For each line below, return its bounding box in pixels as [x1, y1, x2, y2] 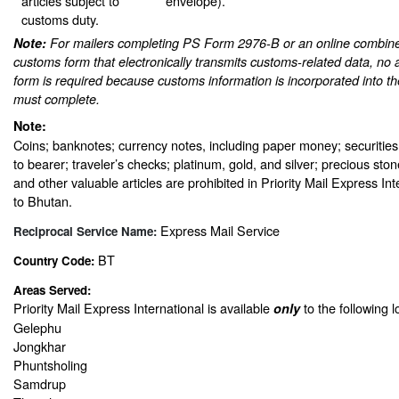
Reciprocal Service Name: [13, 222, 160, 240]
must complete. [13, 89, 100, 108]
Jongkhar [13, 336, 66, 355]
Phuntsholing [13, 354, 87, 374]
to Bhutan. [13, 191, 72, 210]
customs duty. [20, 10, 99, 29]
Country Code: [13, 251, 98, 269]
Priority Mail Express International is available [13, 297, 273, 317]
